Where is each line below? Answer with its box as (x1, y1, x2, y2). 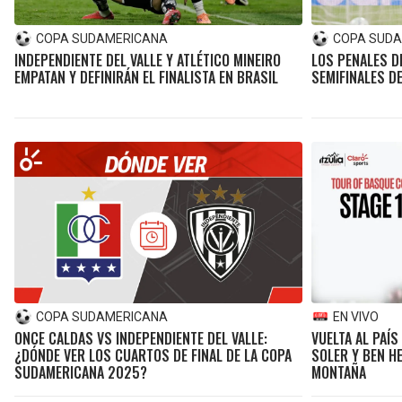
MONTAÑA (310, 361, 366, 383)
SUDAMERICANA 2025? (14, 361, 147, 383)
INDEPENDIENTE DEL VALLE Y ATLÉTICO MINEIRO (14, 48, 281, 71)
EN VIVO (332, 309, 379, 324)
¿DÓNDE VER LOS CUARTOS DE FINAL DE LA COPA (14, 344, 292, 366)
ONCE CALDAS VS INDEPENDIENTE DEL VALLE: (14, 327, 267, 349)
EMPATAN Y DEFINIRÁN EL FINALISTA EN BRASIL (14, 66, 278, 88)
